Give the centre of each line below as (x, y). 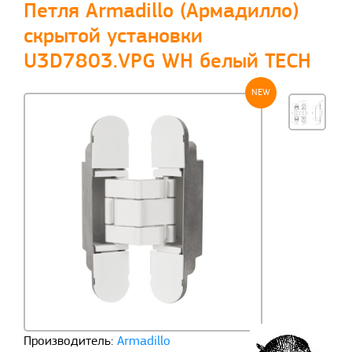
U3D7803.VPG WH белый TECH (167, 62)
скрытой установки (113, 37)
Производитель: (68, 342)
